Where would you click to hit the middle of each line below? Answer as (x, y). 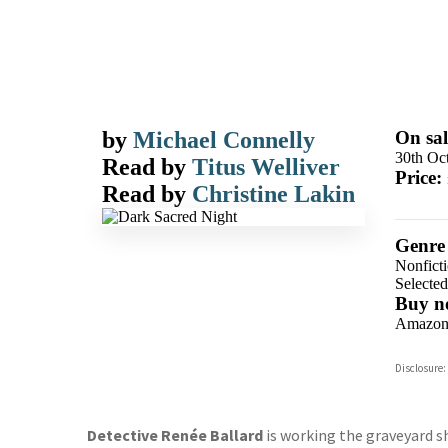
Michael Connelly (224, 140)
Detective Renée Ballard (175, 435)
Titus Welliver (266, 167)
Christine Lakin (273, 194)
